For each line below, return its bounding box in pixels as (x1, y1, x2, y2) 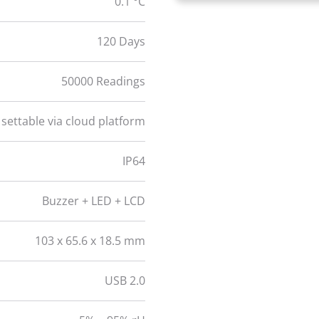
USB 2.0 (105, 272, 145, 288)
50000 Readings (61, 73, 145, 89)
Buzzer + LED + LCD (42, 192, 145, 209)
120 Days (97, 33, 145, 49)
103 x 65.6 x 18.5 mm (35, 232, 145, 249)
